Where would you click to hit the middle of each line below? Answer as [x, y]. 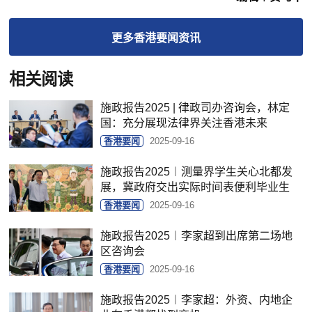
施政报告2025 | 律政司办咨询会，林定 [195, 108]
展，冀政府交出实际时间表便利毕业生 [195, 187]
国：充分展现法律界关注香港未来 [184, 123]
